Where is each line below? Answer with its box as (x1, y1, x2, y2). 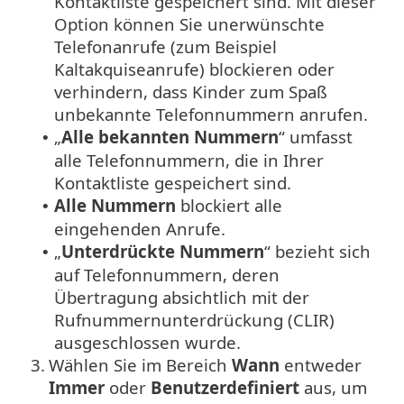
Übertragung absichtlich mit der (54, 286, 309, 309)
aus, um (299, 376, 367, 399)
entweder (280, 353, 362, 377)
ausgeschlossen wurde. (54, 331, 241, 354)
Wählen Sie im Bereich (49, 353, 232, 377)
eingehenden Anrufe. (54, 217, 225, 241)
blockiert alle (176, 194, 282, 217)
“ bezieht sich (264, 240, 371, 263)
